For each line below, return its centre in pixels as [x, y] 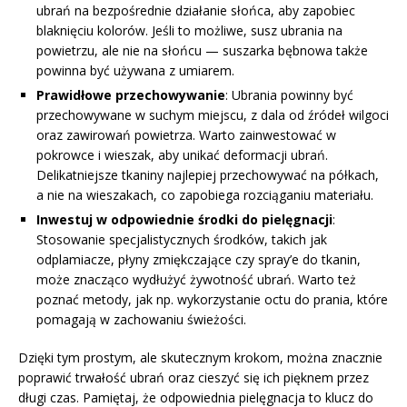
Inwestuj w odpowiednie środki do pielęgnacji [184, 219]
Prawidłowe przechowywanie [131, 94]
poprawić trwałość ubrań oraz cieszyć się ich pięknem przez [194, 377]
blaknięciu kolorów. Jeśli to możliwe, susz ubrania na [189, 30]
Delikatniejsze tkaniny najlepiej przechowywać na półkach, [208, 174]
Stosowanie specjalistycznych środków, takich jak [182, 239]
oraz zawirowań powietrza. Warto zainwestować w [186, 134]
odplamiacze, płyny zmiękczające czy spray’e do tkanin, [199, 259]
